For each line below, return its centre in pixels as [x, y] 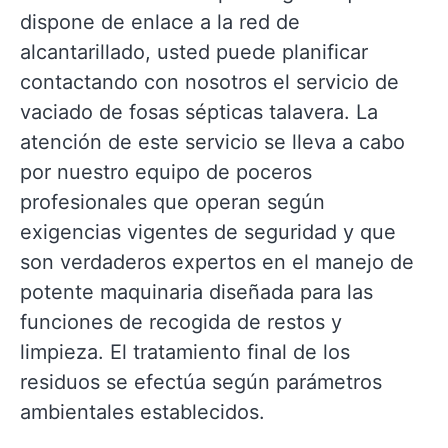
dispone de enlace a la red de [160, 22]
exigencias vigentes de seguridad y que [208, 232]
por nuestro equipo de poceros [166, 172]
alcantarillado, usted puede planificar [194, 52]
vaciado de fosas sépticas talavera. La [199, 112]
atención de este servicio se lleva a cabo [212, 142]
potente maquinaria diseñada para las [196, 292]
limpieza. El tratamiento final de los [185, 352]
